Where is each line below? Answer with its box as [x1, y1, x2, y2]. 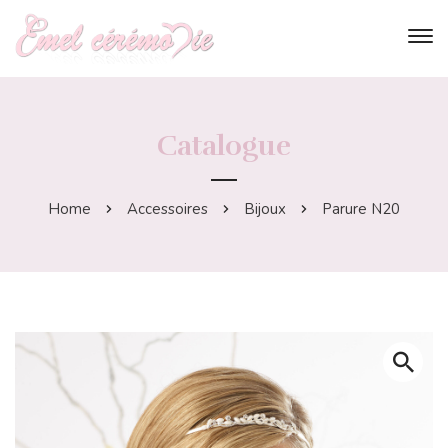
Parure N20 [322, 198, 400, 219]
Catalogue [157, 127, 291, 163]
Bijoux [244, 198, 286, 219]
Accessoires [127, 198, 208, 219]
